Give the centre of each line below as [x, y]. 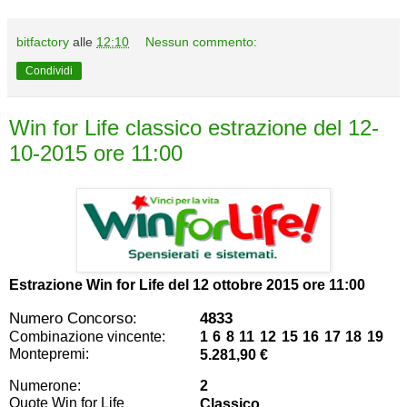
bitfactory [43, 42]
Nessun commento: [202, 42]
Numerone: [45, 385]
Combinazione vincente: [87, 336]
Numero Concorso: [73, 318]
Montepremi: [49, 353]
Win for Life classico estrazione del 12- [194, 128]
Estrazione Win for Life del [101, 284]
